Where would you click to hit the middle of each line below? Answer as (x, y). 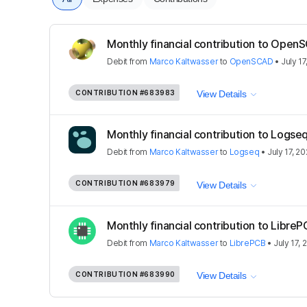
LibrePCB (247, 243)
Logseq (244, 152)
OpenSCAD (251, 61)
